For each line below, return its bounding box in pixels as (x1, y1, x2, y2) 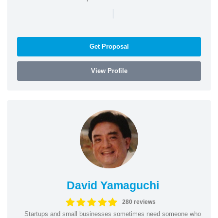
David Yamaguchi (66, 179, 159, 192)
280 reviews (122, 199, 156, 205)
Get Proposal (89, 42, 129, 50)
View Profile (91, 67, 127, 74)
